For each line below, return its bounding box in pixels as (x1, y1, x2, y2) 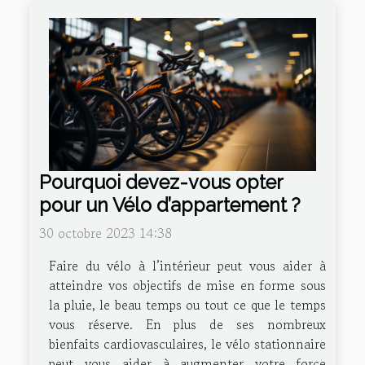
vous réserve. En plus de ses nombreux (49, 314, 326, 334)
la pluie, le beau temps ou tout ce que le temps (49, 294, 326, 314)
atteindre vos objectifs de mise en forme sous (49, 275, 326, 295)
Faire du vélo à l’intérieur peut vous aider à (49, 255, 326, 275)
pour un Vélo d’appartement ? (39, 193, 301, 216)
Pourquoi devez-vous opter (39, 170, 283, 193)
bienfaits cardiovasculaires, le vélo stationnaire (49, 333, 326, 354)
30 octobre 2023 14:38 (39, 222, 172, 243)
